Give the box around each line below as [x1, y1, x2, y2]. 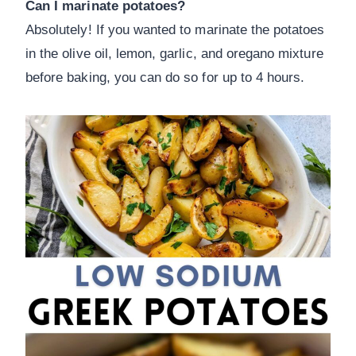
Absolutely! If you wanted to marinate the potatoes [25, 22, 325, 38]
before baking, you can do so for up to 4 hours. [25, 70, 305, 86]
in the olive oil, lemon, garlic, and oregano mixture [25, 46, 323, 62]
